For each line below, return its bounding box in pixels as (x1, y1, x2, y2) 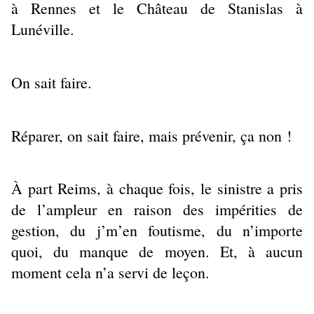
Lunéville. (11, 19, 79, 40)
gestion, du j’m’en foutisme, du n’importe (11, 220, 303, 241)
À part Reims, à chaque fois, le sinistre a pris (11, 178, 303, 199)
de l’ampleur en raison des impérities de (11, 199, 303, 220)
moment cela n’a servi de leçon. (11, 262, 214, 283)
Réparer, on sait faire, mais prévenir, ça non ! (11, 125, 296, 146)
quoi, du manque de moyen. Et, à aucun (11, 241, 303, 262)
